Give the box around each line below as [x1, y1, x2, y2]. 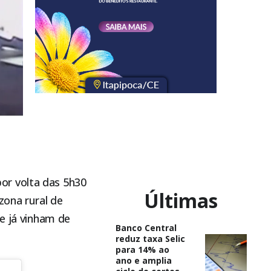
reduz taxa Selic [115, 232, 185, 244]
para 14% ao [115, 243, 169, 255]
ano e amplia [115, 254, 172, 266]
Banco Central [115, 221, 177, 233]
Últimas [144, 187, 218, 214]
